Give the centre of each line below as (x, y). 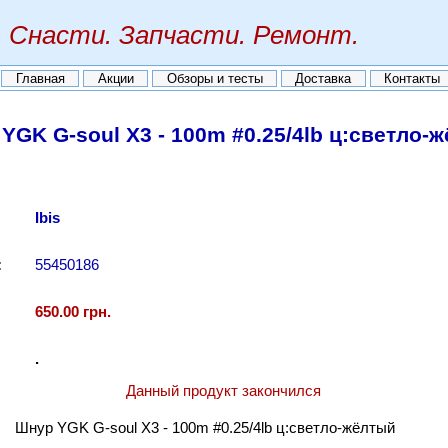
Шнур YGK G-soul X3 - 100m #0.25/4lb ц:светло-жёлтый (204, 427)
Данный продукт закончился (224, 390)
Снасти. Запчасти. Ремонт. (183, 35)
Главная (40, 78)
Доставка (323, 78)
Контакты (412, 78)
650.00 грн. (72, 311)
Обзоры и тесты (214, 78)
